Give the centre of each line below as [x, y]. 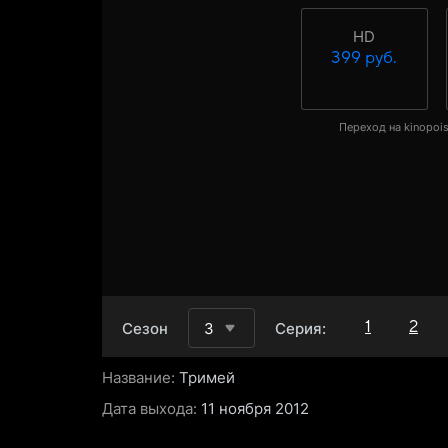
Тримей [207, 377]
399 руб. [364, 58]
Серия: [300, 328]
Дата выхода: [149, 408]
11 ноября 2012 [255, 408]
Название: [138, 377]
